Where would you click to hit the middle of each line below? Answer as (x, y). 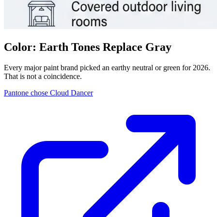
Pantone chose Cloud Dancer (48, 93)
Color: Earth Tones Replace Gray (88, 47)
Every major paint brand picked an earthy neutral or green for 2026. (107, 67)
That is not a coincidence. (43, 76)
